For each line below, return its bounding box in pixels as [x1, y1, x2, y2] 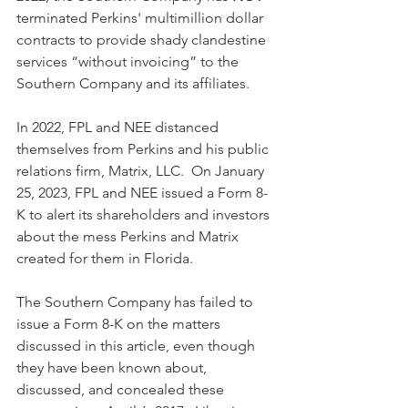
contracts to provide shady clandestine [16, 30, 270, 48]
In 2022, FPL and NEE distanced [16, 117, 222, 136]
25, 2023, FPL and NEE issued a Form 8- [16, 183, 268, 201]
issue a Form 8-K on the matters [16, 314, 224, 332]
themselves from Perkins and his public [16, 139, 272, 158]
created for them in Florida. [16, 249, 193, 267]
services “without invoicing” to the [16, 52, 242, 70]
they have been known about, [16, 358, 210, 376]
